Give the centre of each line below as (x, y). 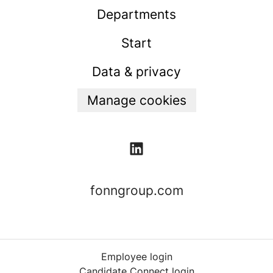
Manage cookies (136, 100)
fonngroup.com (136, 191)
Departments (136, 14)
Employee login (136, 257)
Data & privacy (136, 72)
